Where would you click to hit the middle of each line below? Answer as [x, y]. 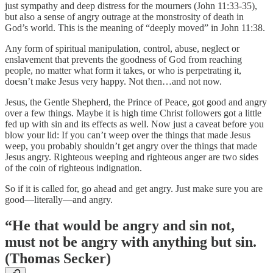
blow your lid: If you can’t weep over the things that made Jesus [128, 135]
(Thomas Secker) [58, 258]
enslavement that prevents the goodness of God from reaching [123, 59]
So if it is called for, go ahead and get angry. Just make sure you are [134, 188]
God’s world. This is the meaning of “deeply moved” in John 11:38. [135, 27]
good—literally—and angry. [59, 199]
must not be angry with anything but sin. [131, 242]
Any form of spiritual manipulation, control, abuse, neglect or [122, 48]
